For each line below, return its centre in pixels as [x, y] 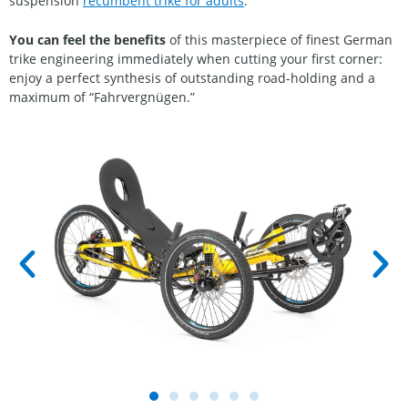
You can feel [47, 40]
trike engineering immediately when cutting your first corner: [196, 59]
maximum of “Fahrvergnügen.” [102, 97]
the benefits [127, 40]
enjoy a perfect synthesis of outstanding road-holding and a [192, 78]
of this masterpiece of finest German [279, 40]
